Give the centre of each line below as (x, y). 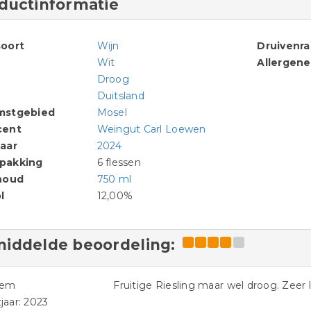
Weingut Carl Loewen (151, 129)
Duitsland (120, 96)
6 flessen (119, 162)
